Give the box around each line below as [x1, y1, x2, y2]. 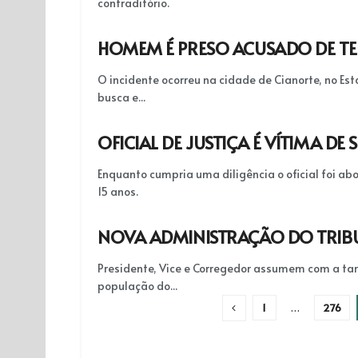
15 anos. [97, 184, 138, 199]
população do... [97, 278, 177, 293]
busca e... [97, 89, 145, 105]
